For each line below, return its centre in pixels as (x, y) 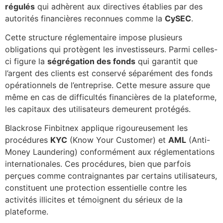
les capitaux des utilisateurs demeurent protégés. (98, 109)
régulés (20, 6)
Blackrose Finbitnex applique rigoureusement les (96, 128)
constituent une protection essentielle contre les (96, 188)
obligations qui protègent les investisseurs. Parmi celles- (111, 49)
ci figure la (26, 61)
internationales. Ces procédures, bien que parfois (98, 164)
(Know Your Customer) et (118, 140)
